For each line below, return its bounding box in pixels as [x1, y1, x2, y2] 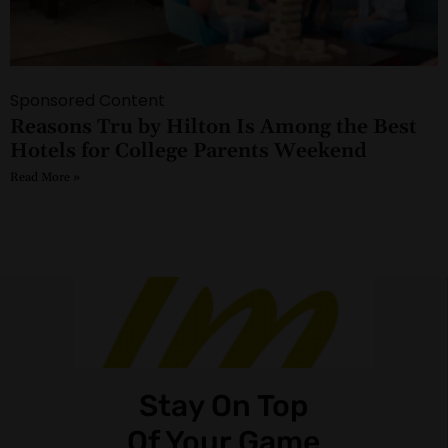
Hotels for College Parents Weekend [10, 138, 367, 165]
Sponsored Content [10, 89, 165, 113]
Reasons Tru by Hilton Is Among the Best [10, 114, 417, 141]
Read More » [10, 170, 80, 186]
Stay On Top [139, 388, 308, 425]
